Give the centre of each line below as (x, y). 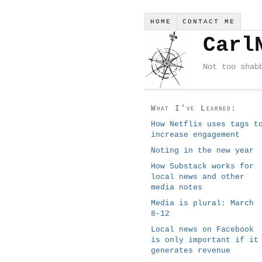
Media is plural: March (202, 203)
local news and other (198, 177)
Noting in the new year (202, 150)
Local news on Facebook (202, 229)
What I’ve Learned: (194, 108)
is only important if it (205, 240)
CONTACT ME (208, 21)
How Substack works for (202, 166)
